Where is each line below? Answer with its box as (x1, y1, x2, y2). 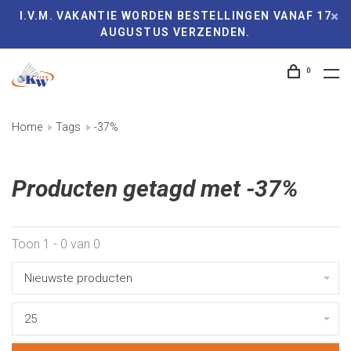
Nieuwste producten (24, 271, 132, 285)
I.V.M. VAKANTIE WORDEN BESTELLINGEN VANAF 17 (19, 9, 332, 22)
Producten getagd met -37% (12, 175, 299, 202)
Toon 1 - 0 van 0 (12, 237, 100, 251)
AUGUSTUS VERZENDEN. (100, 26, 251, 38)
